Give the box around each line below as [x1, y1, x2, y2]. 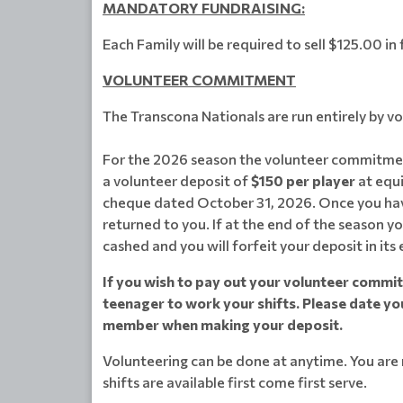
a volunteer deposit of [103, 171, 251, 189]
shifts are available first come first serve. [103, 372, 367, 390]
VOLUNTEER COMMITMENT [103, 70, 296, 88]
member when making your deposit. [103, 315, 343, 333]
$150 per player [251, 171, 355, 189]
